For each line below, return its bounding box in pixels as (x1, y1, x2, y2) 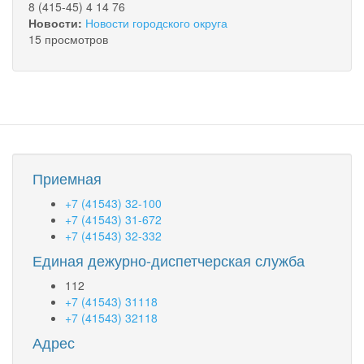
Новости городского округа (85, 14, 227, 31)
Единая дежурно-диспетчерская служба (32, 249, 305, 271)
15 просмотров (28, 30, 108, 47)
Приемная (32, 167, 102, 188)
